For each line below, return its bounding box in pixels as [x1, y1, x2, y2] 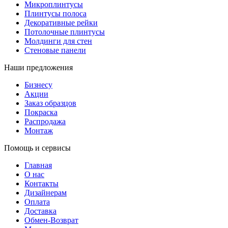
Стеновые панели [24, 45, 86, 54]
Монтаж [24, 126, 53, 135]
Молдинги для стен [24, 36, 92, 45]
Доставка [24, 206, 56, 215]
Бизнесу [24, 80, 52, 89]
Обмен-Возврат [24, 215, 78, 224]
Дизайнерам [24, 188, 67, 197]
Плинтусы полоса [24, 9, 87, 18]
